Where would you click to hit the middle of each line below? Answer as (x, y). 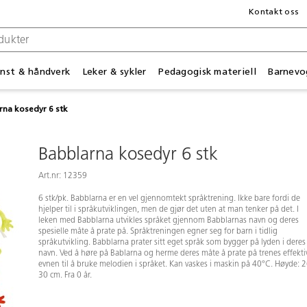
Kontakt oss (274, 11)
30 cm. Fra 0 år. (65, 275)
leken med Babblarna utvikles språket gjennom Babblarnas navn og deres (169, 220)
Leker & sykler (114, 71)
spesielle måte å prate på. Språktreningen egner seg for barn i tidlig (158, 231)
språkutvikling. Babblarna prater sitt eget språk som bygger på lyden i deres (172, 242)
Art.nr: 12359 (63, 176)
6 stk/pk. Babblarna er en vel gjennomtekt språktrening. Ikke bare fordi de (169, 198)
